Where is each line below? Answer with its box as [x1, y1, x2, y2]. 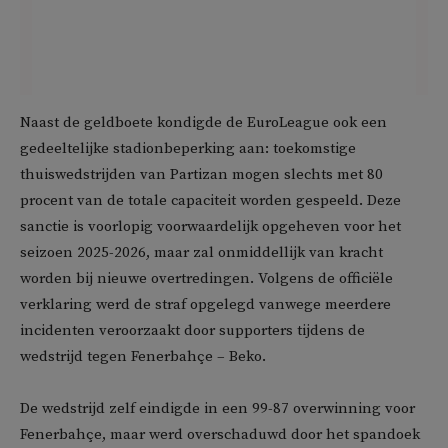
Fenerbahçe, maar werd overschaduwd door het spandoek [20, 425, 420, 444]
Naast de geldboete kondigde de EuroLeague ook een [20, 113, 387, 132]
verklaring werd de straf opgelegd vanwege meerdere [20, 295, 391, 314]
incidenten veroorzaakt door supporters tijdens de [20, 321, 365, 340]
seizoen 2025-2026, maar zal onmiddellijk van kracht [20, 243, 383, 262]
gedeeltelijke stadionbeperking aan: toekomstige [20, 139, 356, 158]
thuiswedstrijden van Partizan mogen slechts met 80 [20, 165, 383, 184]
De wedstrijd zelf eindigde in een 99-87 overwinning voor [20, 399, 415, 418]
